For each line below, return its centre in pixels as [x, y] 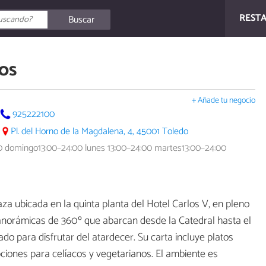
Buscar [82, 20]
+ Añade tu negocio [224, 100]
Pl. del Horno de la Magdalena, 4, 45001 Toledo [99, 131]
